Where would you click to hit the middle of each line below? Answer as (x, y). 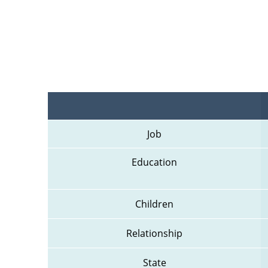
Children (154, 204)
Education (154, 162)
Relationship (154, 234)
